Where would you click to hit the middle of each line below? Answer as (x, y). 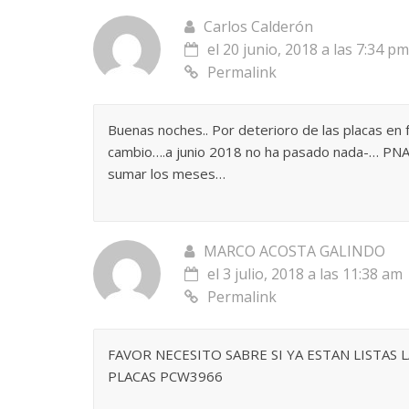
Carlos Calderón (258, 26)
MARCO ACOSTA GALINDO (294, 251)
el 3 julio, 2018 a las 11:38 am (305, 273)
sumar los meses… (167, 173)
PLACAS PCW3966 (165, 376)
